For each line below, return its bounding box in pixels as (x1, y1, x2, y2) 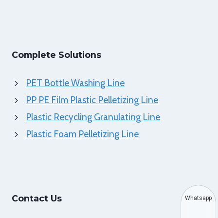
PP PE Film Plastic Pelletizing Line (26, 94, 158, 106)
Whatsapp (185, 195, 212, 201)
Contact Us (12, 193, 62, 203)
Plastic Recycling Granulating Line (26, 111, 160, 123)
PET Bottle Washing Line (26, 77, 125, 89)
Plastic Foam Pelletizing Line (26, 128, 139, 140)
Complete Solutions (12, 50, 101, 60)
